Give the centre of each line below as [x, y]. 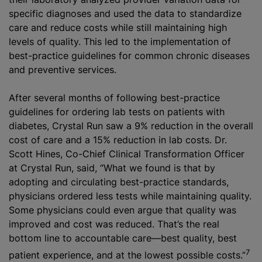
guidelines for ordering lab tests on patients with [117, 111]
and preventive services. [63, 69]
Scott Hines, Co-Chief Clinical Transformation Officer [127, 154]
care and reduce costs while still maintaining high [118, 27]
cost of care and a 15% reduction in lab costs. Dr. [118, 139]
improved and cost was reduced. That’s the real [114, 224]
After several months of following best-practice [114, 97]
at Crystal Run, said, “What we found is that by [112, 168]
